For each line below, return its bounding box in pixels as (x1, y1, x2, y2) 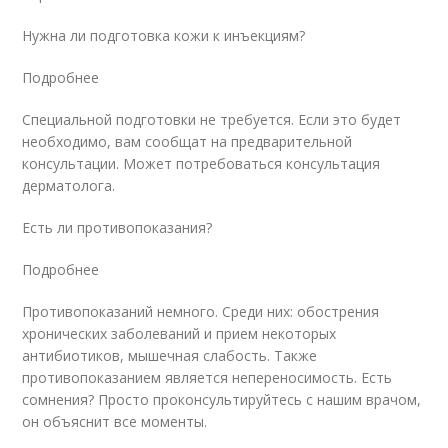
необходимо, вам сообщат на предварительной (22, 131, 353, 151)
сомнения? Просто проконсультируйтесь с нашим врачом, (22, 389, 422, 409)
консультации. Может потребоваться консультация (22, 153, 381, 173)
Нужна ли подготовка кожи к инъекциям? (22, 25, 306, 45)
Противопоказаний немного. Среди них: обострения (22, 301, 380, 321)
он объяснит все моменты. (22, 411, 208, 431)
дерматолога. (22, 175, 116, 195)
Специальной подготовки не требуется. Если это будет (22, 109, 402, 129)
